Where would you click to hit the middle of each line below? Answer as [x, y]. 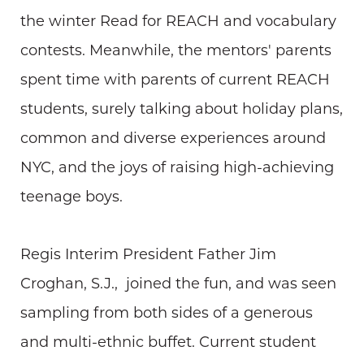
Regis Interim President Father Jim [148, 255]
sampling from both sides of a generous [167, 314]
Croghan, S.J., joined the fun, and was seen [178, 284]
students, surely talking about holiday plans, [182, 110]
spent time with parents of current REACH [175, 80]
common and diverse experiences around [173, 139]
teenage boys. [71, 197]
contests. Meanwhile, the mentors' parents [176, 51]
